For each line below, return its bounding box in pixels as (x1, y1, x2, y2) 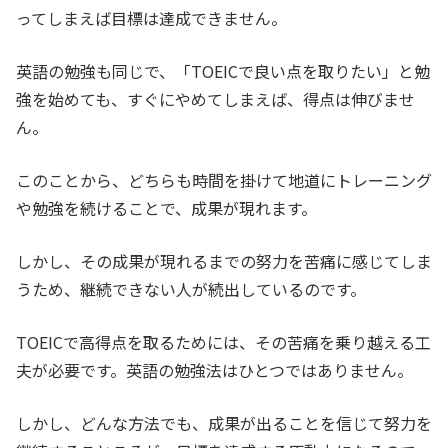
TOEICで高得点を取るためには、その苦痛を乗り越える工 (16, 330, 431, 355)
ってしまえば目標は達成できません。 (16, 6, 287, 31)
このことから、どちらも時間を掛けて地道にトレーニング (16, 168, 432, 193)
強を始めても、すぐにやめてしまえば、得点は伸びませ (16, 87, 415, 112)
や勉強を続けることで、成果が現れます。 (16, 196, 317, 221)
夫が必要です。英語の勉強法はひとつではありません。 (16, 358, 413, 383)
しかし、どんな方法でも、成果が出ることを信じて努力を (16, 411, 432, 436)
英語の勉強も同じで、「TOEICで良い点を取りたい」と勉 (16, 59, 430, 84)
